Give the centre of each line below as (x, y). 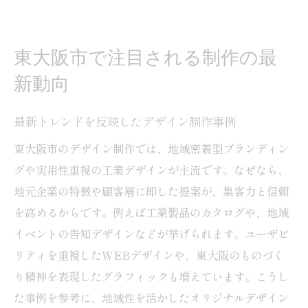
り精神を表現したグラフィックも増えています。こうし (151, 276)
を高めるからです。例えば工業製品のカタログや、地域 (151, 212)
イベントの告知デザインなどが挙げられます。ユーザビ (151, 233)
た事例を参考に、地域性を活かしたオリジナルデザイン (151, 297)
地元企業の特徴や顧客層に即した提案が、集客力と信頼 (151, 191)
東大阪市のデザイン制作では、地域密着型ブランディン (151, 148)
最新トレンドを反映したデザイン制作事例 (125, 122)
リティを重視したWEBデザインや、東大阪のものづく (149, 255)
